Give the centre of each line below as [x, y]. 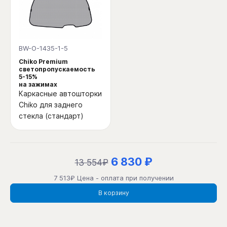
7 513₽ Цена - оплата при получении [113, 178]
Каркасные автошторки [60, 93]
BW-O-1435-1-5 [43, 48]
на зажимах [38, 84]
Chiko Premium [43, 61]
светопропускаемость [57, 69]
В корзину [113, 193]
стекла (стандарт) [51, 116]
